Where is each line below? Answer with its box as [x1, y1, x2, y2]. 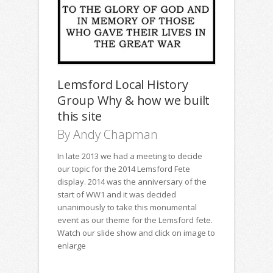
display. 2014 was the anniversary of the [57, 176, 207, 187]
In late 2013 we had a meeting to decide [57, 151, 202, 161]
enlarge [57, 240, 86, 251]
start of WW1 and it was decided [57, 189, 176, 200]
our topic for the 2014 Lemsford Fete [57, 163, 190, 174]
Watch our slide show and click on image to [57, 227, 215, 238]
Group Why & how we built [57, 92, 210, 108]
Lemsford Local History [57, 76, 188, 93]
